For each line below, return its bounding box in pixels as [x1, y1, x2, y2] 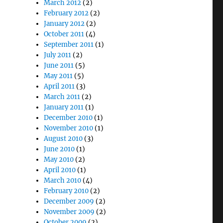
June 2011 [44, 61, 74, 70]
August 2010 [44, 134, 83, 143]
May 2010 [44, 155, 74, 164]
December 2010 [44, 113, 93, 122]
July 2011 [44, 51, 72, 59]
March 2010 [44, 176, 82, 185]
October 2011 [44, 30, 85, 38]
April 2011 [44, 82, 75, 91]
